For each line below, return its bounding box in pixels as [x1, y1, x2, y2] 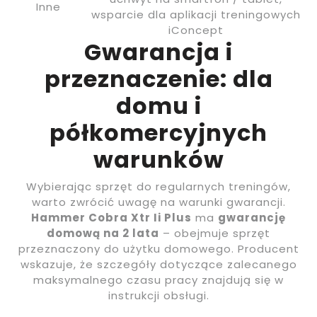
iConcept [168, 22, 224, 38]
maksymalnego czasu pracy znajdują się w [33, 272, 284, 287]
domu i [115, 89, 202, 122]
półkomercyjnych [50, 116, 267, 149]
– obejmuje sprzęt [159, 225, 270, 241]
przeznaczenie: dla [44, 62, 273, 95]
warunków [93, 143, 224, 175]
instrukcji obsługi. [108, 287, 209, 303]
